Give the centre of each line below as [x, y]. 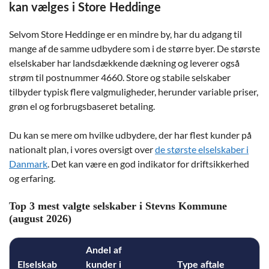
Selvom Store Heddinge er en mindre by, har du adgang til [125, 34]
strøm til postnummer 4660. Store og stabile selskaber [120, 77]
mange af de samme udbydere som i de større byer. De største [134, 48]
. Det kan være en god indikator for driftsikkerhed [148, 164]
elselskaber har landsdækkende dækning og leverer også [124, 63]
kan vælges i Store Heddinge [85, 8]
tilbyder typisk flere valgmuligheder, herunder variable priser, [134, 92]
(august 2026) [40, 219]
